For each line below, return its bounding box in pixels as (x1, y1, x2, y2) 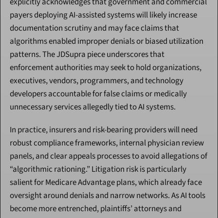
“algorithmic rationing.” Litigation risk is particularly (10, 163, 186, 176)
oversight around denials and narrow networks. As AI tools (10, 190, 205, 202)
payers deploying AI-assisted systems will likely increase (10, 9, 197, 21)
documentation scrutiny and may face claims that (10, 22, 179, 35)
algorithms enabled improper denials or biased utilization (10, 36, 203, 48)
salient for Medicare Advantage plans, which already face (10, 177, 202, 189)
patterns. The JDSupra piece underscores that (10, 49, 164, 61)
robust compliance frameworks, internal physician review (10, 137, 204, 149)
